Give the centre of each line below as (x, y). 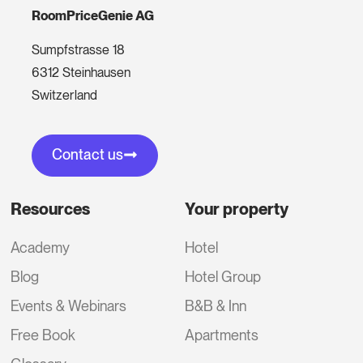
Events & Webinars (69, 306)
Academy (41, 248)
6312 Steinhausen (81, 72)
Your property (237, 209)
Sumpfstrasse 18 (78, 49)
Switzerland (64, 95)
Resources (51, 209)
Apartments (222, 335)
